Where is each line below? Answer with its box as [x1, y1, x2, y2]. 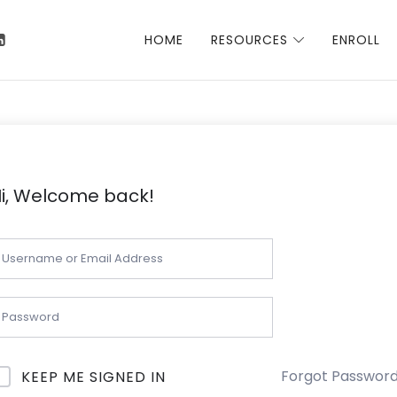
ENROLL [332, 31, 380, 49]
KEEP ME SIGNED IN [21, 366, 166, 387]
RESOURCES [211, 31, 289, 49]
